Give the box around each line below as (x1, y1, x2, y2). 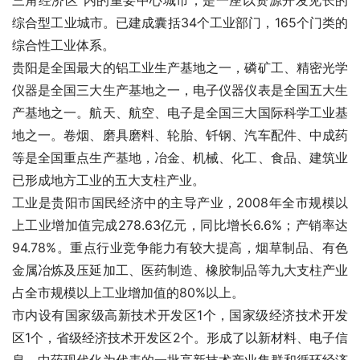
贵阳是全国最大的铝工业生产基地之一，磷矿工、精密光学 (12, 59, 348, 76)
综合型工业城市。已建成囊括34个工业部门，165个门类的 (12, 14, 348, 31)
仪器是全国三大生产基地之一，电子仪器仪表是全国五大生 (12, 82, 348, 98)
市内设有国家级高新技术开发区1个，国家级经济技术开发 (12, 307, 348, 323)
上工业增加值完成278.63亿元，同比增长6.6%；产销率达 (12, 217, 348, 233)
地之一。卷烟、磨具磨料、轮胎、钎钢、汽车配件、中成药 (12, 127, 348, 143)
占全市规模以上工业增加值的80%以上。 (12, 284, 244, 301)
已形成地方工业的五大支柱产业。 (12, 172, 205, 188)
